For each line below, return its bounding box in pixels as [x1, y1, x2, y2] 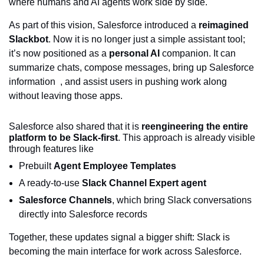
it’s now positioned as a [9, 48, 109, 58]
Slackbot [9, 34, 48, 44]
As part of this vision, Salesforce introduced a [9, 19, 199, 30]
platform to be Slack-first [9, 132, 118, 143]
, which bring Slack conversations [112, 194, 252, 205]
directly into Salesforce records [19, 209, 147, 219]
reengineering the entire [141, 121, 248, 131]
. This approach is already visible [118, 132, 255, 143]
